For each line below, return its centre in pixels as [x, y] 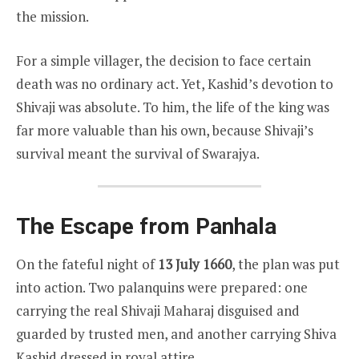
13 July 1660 [195, 264]
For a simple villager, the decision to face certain [163, 60]
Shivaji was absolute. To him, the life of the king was [173, 107]
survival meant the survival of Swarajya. [138, 153]
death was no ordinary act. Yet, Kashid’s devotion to [175, 83]
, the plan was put [286, 264]
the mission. [52, 17]
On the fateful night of [87, 264]
